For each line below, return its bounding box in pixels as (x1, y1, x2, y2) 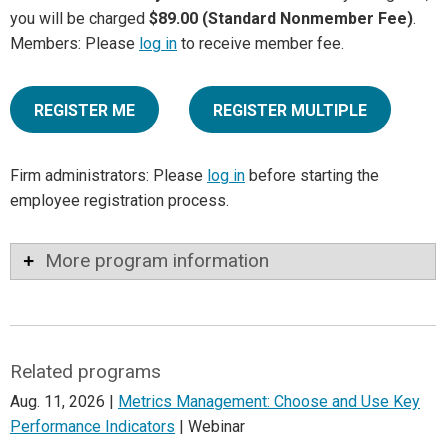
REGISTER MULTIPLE (213, 101, 367, 121)
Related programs (9, 359, 161, 383)
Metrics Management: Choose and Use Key (118, 392, 420, 412)
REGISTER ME (34, 101, 135, 121)
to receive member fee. (177, 34, 344, 54)
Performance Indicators (10, 417, 175, 437)
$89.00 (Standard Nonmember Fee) (149, 9, 413, 29)
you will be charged (10, 9, 149, 29)
